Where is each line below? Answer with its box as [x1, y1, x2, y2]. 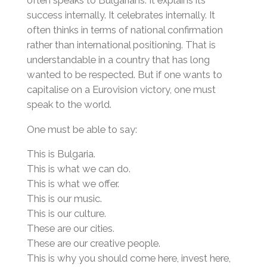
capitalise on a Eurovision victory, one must [26, 83, 216, 95]
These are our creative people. [26, 237, 160, 250]
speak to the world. [26, 98, 111, 110]
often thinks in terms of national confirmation [26, 23, 223, 36]
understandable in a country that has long [26, 53, 210, 66]
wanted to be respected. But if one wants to [26, 68, 222, 80]
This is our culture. [26, 207, 106, 220]
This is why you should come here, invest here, [26, 252, 231, 265]
